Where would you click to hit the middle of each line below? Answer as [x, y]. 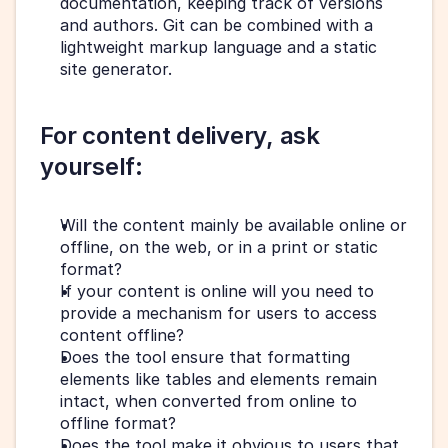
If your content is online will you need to [217, 290]
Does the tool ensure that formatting [205, 356]
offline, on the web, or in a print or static [219, 246]
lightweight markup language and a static [218, 46]
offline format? [118, 422]
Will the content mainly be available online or [233, 224]
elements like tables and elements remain [218, 378]
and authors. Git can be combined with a [216, 24]
